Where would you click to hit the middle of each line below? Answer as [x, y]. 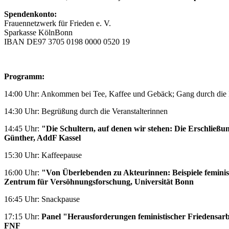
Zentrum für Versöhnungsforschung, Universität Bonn [99, 182]
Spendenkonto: [30, 14]
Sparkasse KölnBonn [38, 33]
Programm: [25, 77]
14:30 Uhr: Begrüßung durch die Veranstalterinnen [86, 111]
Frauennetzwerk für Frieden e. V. [58, 24]
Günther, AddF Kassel [42, 138]
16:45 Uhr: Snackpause [42, 199]
